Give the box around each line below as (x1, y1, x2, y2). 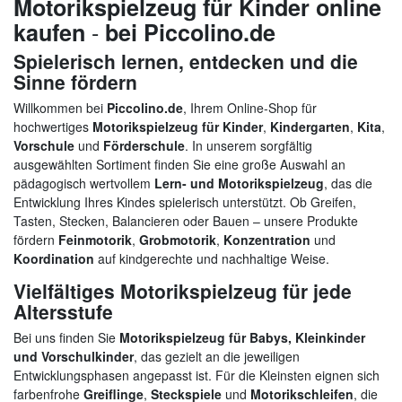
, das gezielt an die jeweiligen (134, 347, 300, 366)
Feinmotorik (58, 231, 132, 249)
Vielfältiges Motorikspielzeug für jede (13, 277, 352, 305)
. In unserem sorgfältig (185, 136, 312, 155)
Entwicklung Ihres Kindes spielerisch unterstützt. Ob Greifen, (13, 193, 356, 212)
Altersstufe (13, 298, 113, 326)
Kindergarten (270, 118, 350, 136)
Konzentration (223, 231, 310, 249)
